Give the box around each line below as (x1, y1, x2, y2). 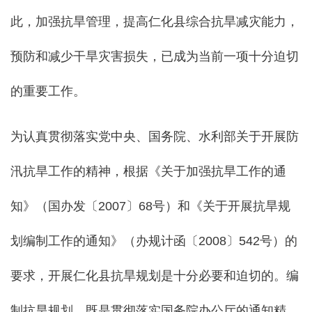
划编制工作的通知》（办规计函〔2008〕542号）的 (10, 234, 297, 249)
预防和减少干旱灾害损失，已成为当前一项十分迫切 (10, 49, 299, 64)
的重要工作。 (10, 84, 86, 99)
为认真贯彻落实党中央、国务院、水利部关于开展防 (10, 130, 299, 144)
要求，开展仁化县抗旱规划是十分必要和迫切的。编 (10, 269, 299, 283)
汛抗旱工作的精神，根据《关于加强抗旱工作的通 (10, 164, 286, 179)
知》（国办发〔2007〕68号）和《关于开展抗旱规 (10, 199, 290, 214)
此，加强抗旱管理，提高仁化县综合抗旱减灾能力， (10, 15, 299, 29)
